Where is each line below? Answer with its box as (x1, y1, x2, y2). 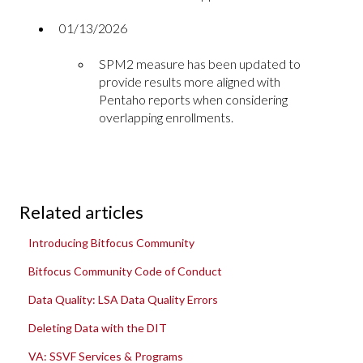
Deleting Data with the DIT (28, 320, 168, 335)
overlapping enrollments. (99, 109, 233, 126)
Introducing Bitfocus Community (28, 235, 195, 250)
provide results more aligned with (99, 74, 280, 90)
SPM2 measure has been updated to (99, 56, 301, 72)
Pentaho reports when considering (99, 92, 288, 108)
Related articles (19, 200, 143, 223)
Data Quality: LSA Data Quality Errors (28, 292, 219, 306)
